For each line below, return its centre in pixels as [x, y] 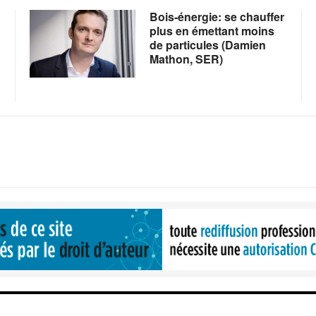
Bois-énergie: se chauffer [217, 16]
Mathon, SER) [186, 59]
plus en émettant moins [212, 30]
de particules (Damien [207, 44]
